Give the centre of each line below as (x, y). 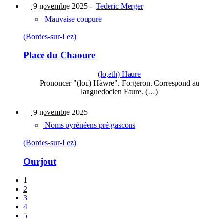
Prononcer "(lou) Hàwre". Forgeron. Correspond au (119, 83)
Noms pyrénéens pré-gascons (89, 125)
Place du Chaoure (59, 55)
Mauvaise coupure (72, 19)
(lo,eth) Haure (119, 74)
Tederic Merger (120, 6)
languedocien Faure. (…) (119, 92)
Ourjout (40, 161)
